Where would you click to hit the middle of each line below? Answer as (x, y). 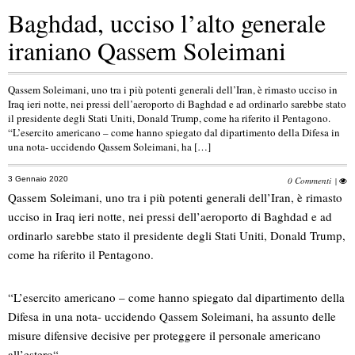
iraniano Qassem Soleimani (147, 50)
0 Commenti (309, 180)
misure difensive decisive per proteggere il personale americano (164, 336)
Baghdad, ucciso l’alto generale (167, 22)
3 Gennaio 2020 (38, 178)
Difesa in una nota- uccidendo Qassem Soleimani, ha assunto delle (172, 317)
